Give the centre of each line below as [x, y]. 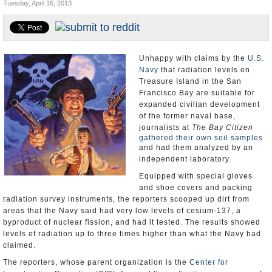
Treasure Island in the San [190, 81]
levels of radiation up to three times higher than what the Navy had [132, 234]
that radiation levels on [204, 70]
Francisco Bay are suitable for [197, 93]
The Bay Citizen [223, 127]
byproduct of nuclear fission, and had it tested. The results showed [132, 222]
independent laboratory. [185, 159]
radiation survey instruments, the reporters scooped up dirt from [126, 199]
